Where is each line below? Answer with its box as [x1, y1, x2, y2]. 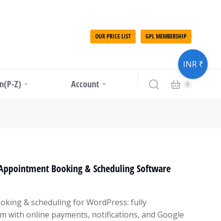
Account [71, 77, 99, 90]
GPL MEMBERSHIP [146, 32, 186, 40]
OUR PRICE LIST [95, 32, 131, 40]
